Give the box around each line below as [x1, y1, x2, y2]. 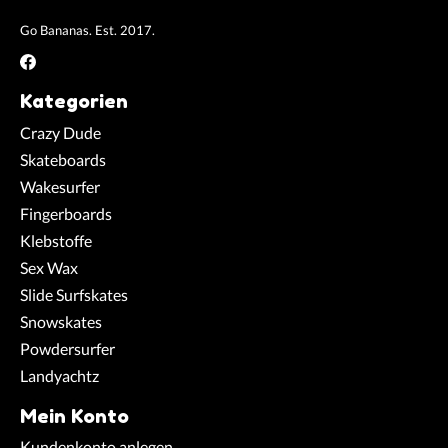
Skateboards [20, 149, 106, 169]
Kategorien [20, 89, 128, 114]
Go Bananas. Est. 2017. [20, 21, 155, 38]
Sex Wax [20, 257, 78, 277]
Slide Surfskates [20, 284, 128, 304]
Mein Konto [20, 403, 129, 428]
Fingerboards [20, 203, 112, 223]
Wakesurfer [20, 176, 100, 196]
